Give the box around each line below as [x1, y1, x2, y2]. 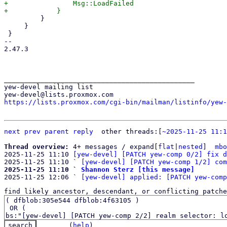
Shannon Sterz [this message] [81, 166, 195, 173]
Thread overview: [4, 143, 73, 150]
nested [178, 143, 203, 150]
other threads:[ [101, 128, 162, 135]
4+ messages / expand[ [73, 143, 158, 150]
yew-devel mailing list [4, 83, 93, 91]
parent [45, 128, 69, 135]
